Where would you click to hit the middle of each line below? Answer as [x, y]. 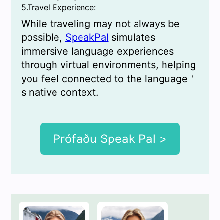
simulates [132, 38]
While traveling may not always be [100, 24]
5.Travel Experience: [58, 8]
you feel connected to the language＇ [109, 79]
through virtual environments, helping [108, 65]
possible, [43, 38]
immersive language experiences [97, 51]
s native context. [60, 93]
